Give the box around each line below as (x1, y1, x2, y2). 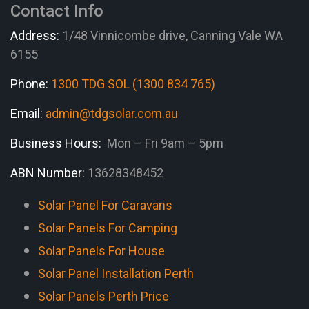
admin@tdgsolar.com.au (46, 106, 178, 121)
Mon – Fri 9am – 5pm (104, 135, 223, 150)
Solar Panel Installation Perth (38, 266, 194, 281)
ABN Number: (10, 165, 88, 180)
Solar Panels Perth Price (38, 288, 169, 303)
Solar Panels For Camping (38, 220, 177, 235)
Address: (10, 28, 62, 43)
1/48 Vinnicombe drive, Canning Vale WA (62, 28, 283, 43)
